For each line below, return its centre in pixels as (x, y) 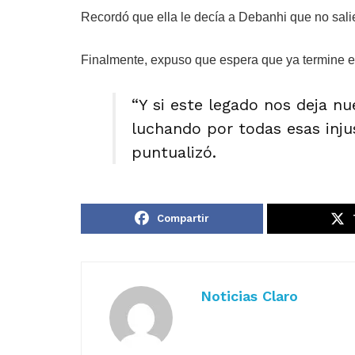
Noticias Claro (249, 296)
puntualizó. (174, 153)
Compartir (183, 219)
